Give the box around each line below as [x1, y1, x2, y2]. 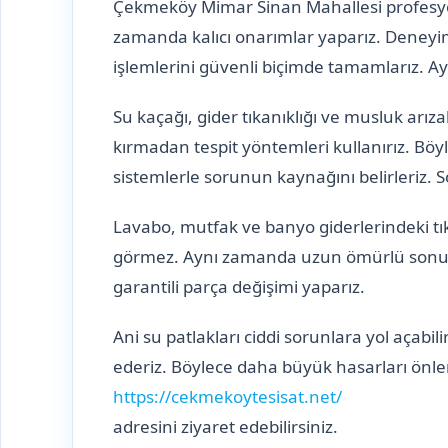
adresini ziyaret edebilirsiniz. [113, 414, 338, 438]
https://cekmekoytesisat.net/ [113, 384, 342, 408]
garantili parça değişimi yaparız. [113, 274, 365, 298]
